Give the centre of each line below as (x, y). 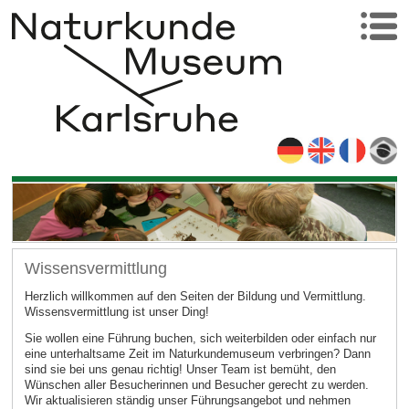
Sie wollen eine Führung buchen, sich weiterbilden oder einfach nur (200, 339)
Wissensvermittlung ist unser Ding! (116, 311)
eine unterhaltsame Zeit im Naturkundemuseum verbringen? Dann (197, 354)
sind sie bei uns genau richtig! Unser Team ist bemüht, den (180, 370)
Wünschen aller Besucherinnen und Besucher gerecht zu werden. (196, 385)
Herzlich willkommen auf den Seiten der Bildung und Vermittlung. (195, 296)
